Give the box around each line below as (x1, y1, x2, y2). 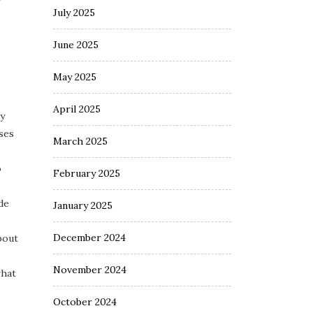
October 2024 (53, 296, 117, 308)
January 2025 (53, 199, 112, 212)
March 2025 (53, 135, 108, 147)
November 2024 (53, 263, 126, 276)
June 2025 (53, 38, 99, 51)
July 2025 (53, 6, 95, 19)
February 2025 (53, 167, 120, 180)
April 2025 (53, 103, 101, 115)
